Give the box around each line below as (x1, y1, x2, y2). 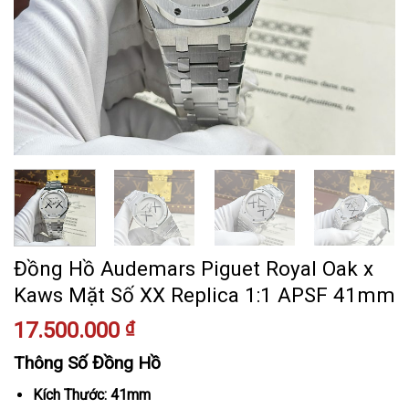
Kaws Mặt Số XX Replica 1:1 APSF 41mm (14, 283, 395, 308)
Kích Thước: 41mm (32, 385, 151, 404)
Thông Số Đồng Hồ (14, 352, 161, 374)
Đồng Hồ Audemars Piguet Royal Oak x (14, 257, 373, 281)
